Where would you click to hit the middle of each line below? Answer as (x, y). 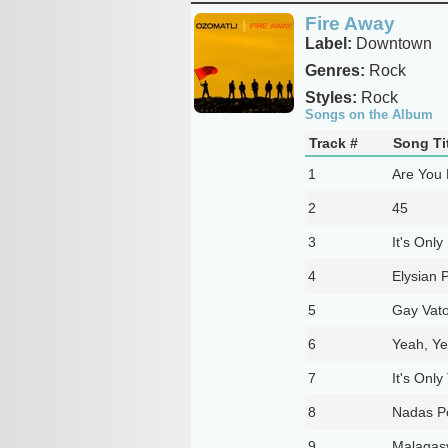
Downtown (391, 43)
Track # (333, 142)
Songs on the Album (368, 114)
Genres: (334, 70)
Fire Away (349, 23)
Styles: (330, 97)
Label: (328, 43)
